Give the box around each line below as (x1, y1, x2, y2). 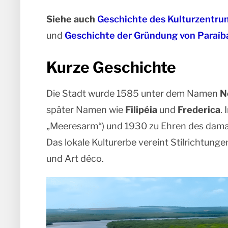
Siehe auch (46, 14, 97, 25)
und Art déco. (46, 153, 104, 164)
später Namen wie (46, 104, 125, 116)
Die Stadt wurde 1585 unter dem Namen (46, 88, 220, 99)
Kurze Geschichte (46, 58, 176, 77)
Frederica (177, 104, 220, 116)
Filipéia (125, 104, 157, 116)
